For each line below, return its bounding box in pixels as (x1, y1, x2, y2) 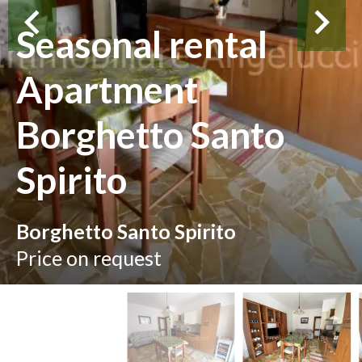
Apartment (16, 67, 198, 112)
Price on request (16, 246, 162, 270)
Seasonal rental (16, 22, 267, 66)
